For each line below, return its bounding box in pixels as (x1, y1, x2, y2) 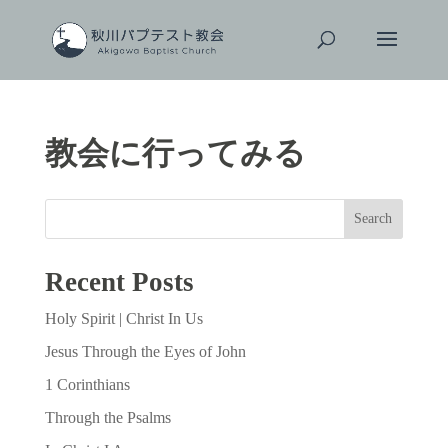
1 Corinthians (44, 376, 130, 393)
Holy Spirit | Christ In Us (44, 310, 203, 327)
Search (354, 211, 393, 226)
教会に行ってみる (44, 135, 306, 171)
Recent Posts (44, 267, 194, 297)
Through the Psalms (44, 409, 171, 426)
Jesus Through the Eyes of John (44, 343, 246, 360)
